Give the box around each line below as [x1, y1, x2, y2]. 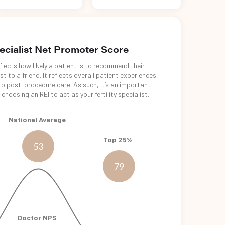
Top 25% [103, 135, 133, 144]
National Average [9, 115, 66, 124]
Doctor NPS [18, 213, 57, 222]
